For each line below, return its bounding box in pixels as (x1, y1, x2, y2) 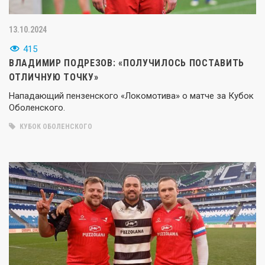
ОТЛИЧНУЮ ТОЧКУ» (9, 71, 99, 83)
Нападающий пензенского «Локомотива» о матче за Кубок (9, 90, 254, 101)
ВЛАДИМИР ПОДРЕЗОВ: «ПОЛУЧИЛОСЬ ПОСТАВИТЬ (9, 57, 244, 69)
